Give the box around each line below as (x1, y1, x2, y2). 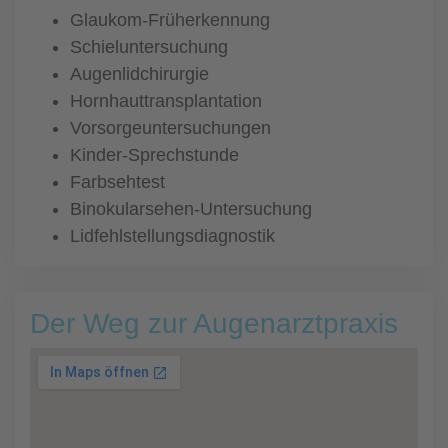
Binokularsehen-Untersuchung (70, 199, 312, 219)
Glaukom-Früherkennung (70, 10, 270, 30)
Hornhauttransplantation (70, 91, 262, 111)
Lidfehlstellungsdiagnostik (70, 226, 275, 246)
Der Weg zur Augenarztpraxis (30, 308, 398, 339)
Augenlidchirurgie (70, 64, 209, 84)
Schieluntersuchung (70, 37, 228, 57)
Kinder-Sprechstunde (70, 145, 239, 165)
